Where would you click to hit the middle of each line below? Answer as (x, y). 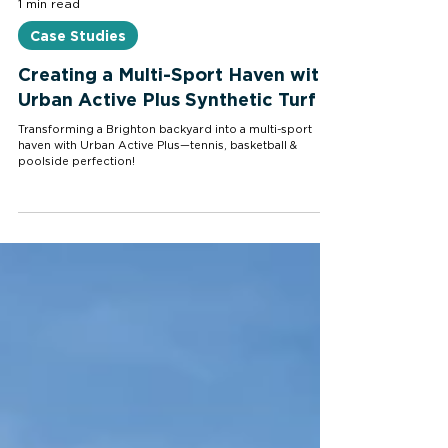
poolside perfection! (76, 211)
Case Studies (78, 85)
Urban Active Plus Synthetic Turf (167, 149)
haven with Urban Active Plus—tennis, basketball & (157, 195)
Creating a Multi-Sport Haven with (174, 124)
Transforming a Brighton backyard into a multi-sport (165, 179)
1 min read (49, 54)
